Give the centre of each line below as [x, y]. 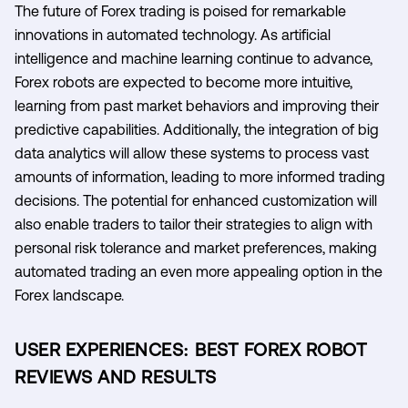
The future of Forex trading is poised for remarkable [180, 10]
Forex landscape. [69, 295]
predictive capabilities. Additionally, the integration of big [197, 129]
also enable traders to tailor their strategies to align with [194, 224]
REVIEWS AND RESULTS [116, 376]
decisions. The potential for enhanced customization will [196, 200]
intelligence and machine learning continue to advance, [194, 58]
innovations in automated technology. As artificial [173, 34]
